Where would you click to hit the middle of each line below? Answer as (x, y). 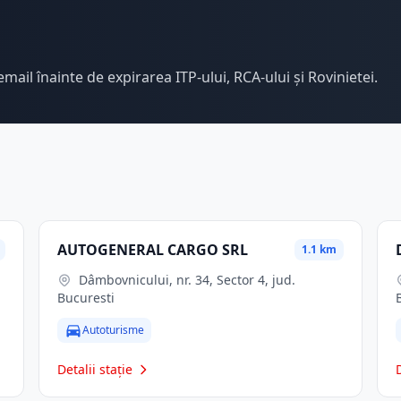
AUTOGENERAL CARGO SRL (152, 250)
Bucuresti (85, 298)
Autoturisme (113, 330)
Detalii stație (94, 369)
